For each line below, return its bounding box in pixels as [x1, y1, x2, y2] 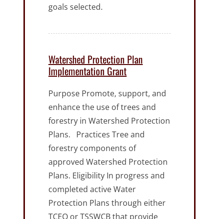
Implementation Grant [48, 64, 127, 79]
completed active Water [48, 184, 136, 195]
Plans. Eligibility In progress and [48, 170, 165, 181]
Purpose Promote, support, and [48, 88, 166, 99]
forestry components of [48, 143, 136, 154]
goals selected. [48, 1, 103, 13]
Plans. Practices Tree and [48, 129, 145, 140]
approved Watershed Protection [48, 156, 168, 168]
